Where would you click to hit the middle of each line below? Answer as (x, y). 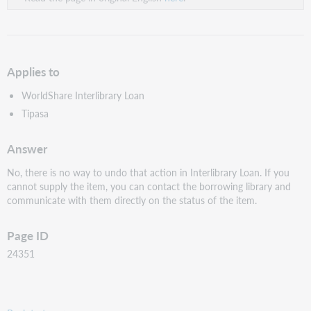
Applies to (34, 72)
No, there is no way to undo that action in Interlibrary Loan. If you (149, 172)
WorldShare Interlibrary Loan (84, 95)
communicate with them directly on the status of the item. (132, 200)
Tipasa (35, 113)
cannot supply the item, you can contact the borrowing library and (149, 186)
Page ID (28, 235)
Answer (27, 149)
